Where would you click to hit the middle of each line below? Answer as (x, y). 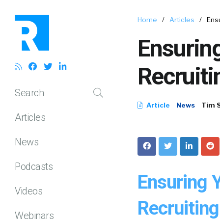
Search (29, 93)
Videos (28, 191)
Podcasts (34, 166)
